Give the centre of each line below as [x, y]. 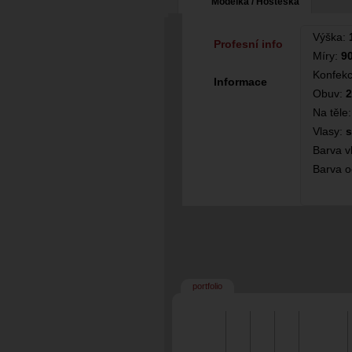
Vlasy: [329, 131]
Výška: [331, 37]
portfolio [207, 286]
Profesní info [248, 44]
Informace [240, 82]
